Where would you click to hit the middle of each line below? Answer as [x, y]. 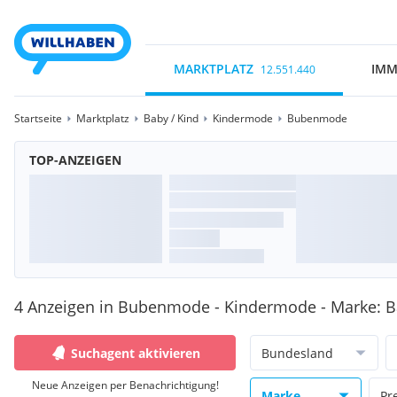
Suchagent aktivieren [136, 353]
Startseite [38, 118]
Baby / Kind [171, 118]
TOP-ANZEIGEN [75, 160]
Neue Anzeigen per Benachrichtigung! [125, 385]
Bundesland [297, 353]
